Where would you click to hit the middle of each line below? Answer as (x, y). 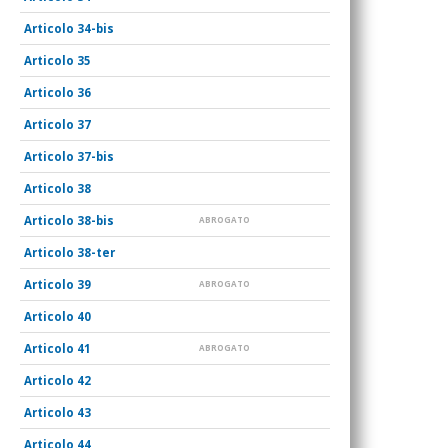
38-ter (96, 252)
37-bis (96, 156)
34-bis (96, 28)
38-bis (96, 220)
